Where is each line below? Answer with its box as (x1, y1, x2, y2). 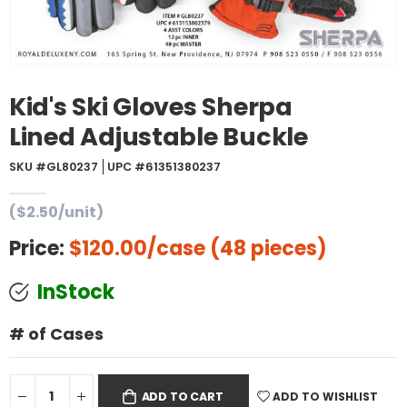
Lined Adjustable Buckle (9, 119, 308, 154)
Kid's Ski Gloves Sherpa (9, 89, 293, 124)
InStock (37, 277, 114, 306)
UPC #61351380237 (107, 158, 221, 174)
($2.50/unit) (9, 202, 104, 223)
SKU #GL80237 (9, 158, 98, 174)
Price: (9, 234, 69, 263)
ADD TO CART (141, 389, 223, 405)
